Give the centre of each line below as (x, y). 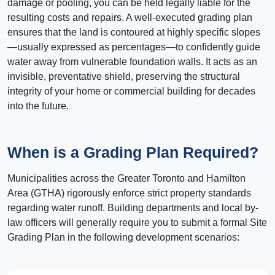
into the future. (38, 106)
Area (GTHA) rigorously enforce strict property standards (129, 193)
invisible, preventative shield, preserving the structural (124, 77)
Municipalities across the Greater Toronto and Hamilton (126, 179)
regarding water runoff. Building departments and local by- (133, 208)
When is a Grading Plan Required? (133, 153)
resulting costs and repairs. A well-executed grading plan (130, 18)
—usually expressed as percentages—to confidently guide (134, 47)
